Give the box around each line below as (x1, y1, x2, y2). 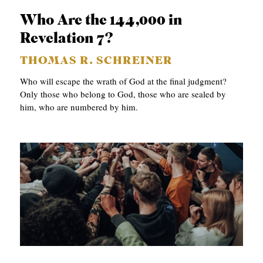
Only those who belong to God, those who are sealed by (20, 88, 227, 100)
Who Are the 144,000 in (20, 14, 183, 29)
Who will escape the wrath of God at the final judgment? (20, 75, 227, 87)
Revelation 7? (20, 32, 114, 47)
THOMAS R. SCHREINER (20, 56, 173, 68)
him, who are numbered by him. (20, 101, 139, 113)
